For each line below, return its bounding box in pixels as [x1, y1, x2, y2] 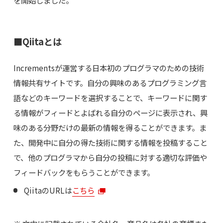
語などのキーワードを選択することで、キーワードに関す [13, 92, 207, 103]
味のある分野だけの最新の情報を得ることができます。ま [13, 121, 207, 133]
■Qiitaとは [13, 34, 62, 48]
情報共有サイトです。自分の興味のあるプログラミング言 [13, 77, 207, 88]
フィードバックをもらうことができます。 [13, 166, 154, 178]
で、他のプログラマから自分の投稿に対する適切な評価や [13, 151, 207, 163]
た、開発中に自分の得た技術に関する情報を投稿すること [13, 136, 208, 148]
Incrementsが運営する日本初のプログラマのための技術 [13, 62, 204, 73]
